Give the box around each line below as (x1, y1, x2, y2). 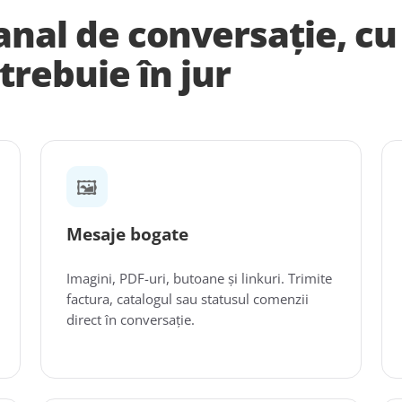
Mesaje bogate (66, 223, 189, 246)
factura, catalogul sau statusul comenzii (66, 290, 310, 308)
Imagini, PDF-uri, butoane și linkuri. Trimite (66, 269, 333, 287)
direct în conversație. (66, 310, 196, 328)
